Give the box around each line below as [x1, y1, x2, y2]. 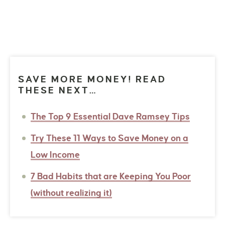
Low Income [31, 150, 80, 160]
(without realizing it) [31, 188, 113, 198]
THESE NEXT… [18, 85, 97, 96]
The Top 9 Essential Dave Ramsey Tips [31, 112, 190, 122]
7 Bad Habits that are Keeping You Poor [31, 172, 191, 182]
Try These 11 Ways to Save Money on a [31, 134, 189, 144]
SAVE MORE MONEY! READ [18, 74, 167, 85]
